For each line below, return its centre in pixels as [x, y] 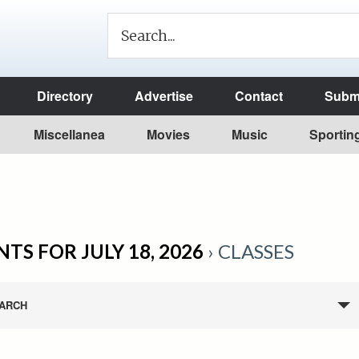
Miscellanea [69, 134]
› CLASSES [248, 251]
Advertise [164, 96]
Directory [65, 96]
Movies [168, 134]
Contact [259, 96]
